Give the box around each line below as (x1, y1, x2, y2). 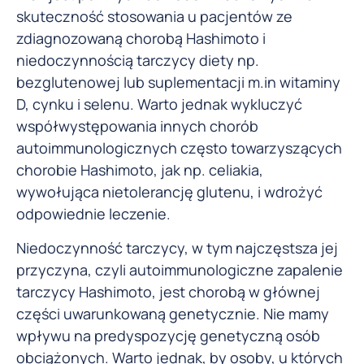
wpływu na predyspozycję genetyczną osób (16, 325, 320, 345)
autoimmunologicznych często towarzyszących (16, 138, 342, 158)
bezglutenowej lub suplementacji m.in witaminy (16, 72, 340, 93)
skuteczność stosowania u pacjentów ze (16, 6, 292, 27)
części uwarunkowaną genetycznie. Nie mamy (16, 303, 329, 323)
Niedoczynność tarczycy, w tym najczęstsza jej (16, 237, 338, 258)
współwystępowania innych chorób (16, 116, 258, 136)
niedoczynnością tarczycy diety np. (16, 50, 259, 71)
